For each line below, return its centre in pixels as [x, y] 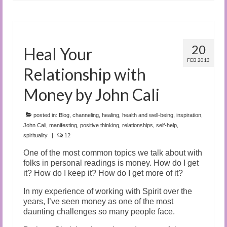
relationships [138, 125]
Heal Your [58, 54]
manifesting [63, 125]
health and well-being [148, 115]
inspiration [189, 115]
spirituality [35, 135]
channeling [86, 115]
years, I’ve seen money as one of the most [98, 201]
